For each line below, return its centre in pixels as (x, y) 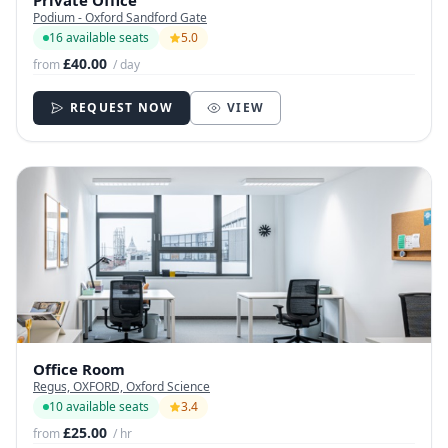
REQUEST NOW (122, 108)
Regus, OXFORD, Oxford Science (121, 387)
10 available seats (99, 407)
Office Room (79, 369)
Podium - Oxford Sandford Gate (120, 18)
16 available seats (99, 38)
